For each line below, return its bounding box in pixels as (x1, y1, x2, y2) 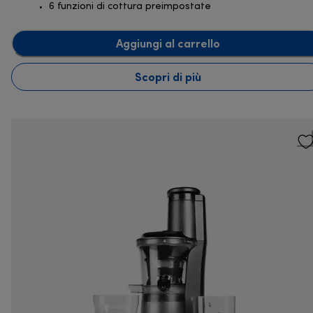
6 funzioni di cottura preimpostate (49, 2, 211, 12)
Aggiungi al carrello (115, 36, 220, 50)
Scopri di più (134, 69, 201, 84)
